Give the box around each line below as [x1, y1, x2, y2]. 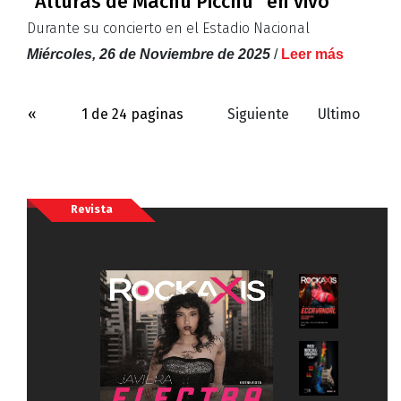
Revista [70, 202, 113, 217]
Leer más [281, 47, 344, 63]
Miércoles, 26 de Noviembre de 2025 [27, 47, 270, 63]
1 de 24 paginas [81, 106, 183, 124]
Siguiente [227, 106, 289, 124]
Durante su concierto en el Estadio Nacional [27, 20, 310, 38]
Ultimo [318, 106, 360, 124]
